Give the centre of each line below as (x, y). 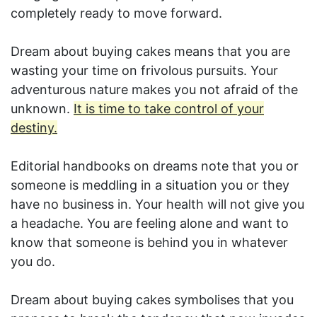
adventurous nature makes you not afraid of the (154, 90)
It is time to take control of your (169, 109)
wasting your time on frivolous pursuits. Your (144, 71)
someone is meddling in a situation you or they (150, 185)
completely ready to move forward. (116, 13)
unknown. (42, 109)
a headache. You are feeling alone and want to (150, 224)
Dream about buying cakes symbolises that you (152, 300)
